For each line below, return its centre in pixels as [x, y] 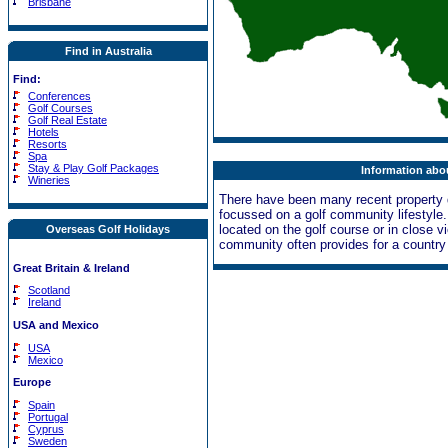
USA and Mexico [56, 324]
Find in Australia [108, 51]
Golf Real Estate [67, 120]
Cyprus [46, 428]
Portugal [48, 416]
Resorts [47, 144]
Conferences [59, 96]
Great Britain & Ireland [71, 267]
